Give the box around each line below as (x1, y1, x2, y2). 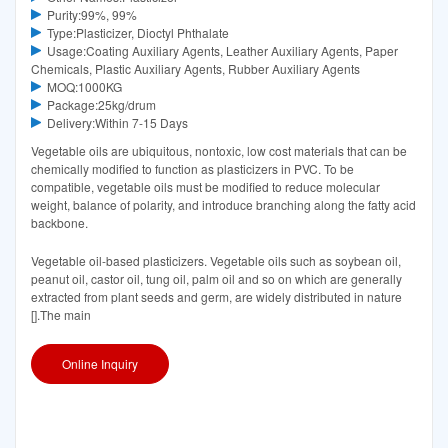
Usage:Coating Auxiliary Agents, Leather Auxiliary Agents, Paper (46, 41, 398, 59)
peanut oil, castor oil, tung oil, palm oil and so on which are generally (31, 270, 402, 288)
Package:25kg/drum (46, 95, 156, 113)
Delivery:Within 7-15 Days (46, 113, 188, 131)
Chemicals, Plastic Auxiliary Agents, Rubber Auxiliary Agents (31, 59, 360, 77)
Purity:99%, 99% (46, 5, 137, 23)
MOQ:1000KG (46, 77, 122, 95)
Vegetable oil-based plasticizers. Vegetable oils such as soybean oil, (31, 252, 401, 270)
